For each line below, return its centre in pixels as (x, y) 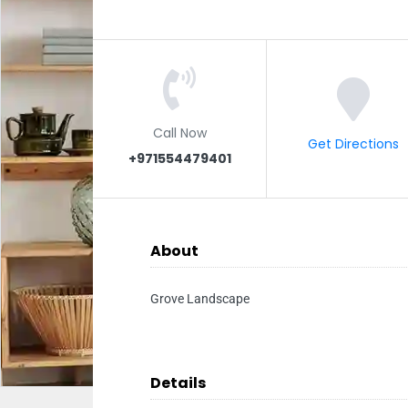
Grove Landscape (200, 299)
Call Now (179, 132)
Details (178, 383)
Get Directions (353, 143)
